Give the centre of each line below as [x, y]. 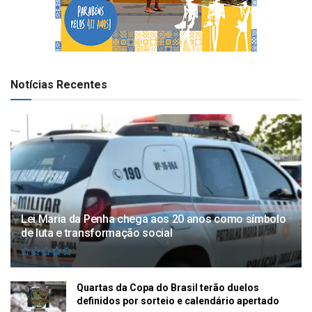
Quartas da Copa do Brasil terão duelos [168, 288]
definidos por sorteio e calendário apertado [178, 301]
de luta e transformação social [97, 233]
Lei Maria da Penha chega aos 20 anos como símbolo [154, 219]
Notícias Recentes [59, 85]
